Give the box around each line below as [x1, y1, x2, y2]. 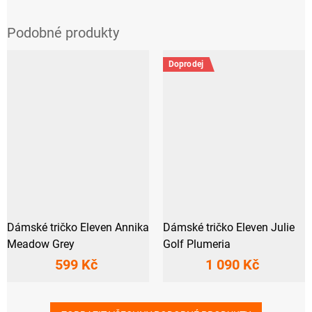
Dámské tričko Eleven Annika [7, 221, 149, 235]
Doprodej [169, 59, 203, 70]
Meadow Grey [7, 237, 75, 251]
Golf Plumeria [163, 237, 231, 251]
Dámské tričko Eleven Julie [163, 221, 295, 235]
